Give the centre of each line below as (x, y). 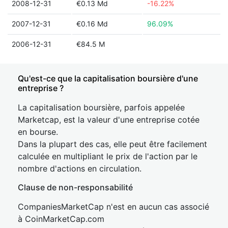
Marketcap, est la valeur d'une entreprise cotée (109, 120)
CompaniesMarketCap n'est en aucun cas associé (113, 207)
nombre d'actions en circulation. (80, 168)
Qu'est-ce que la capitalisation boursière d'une (108, 78)
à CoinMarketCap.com (61, 219)
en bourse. (38, 132)
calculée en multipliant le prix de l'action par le (108, 156)
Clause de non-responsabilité (75, 187)
